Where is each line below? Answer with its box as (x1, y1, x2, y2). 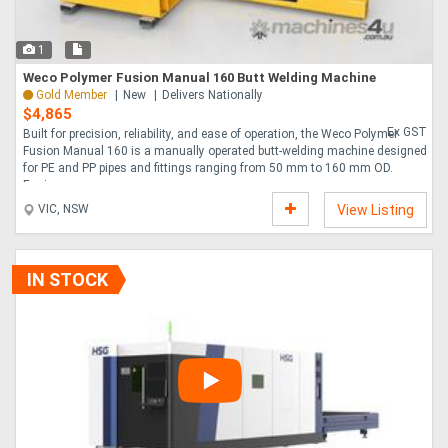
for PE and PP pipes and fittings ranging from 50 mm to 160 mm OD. (23, 161, 393, 176)
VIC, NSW (35, 202, 89, 217)
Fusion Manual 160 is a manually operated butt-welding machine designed (23, 144, 427, 159)
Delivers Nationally (162, 88, 263, 103)
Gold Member (36, 88, 107, 103)
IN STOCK (27, 269, 108, 291)
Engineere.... (23, 178, 88, 193)
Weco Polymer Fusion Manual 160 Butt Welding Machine (23, 70, 376, 86)
